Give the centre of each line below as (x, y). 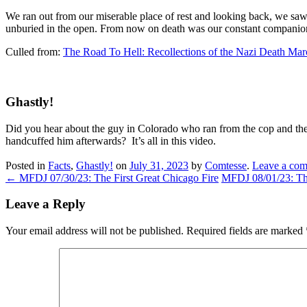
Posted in (27, 165)
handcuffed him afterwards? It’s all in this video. (111, 140)
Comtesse (226, 165)
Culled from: (34, 52)
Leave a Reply (46, 204)
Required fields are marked (246, 230)
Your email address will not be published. (95, 230)
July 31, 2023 (159, 165)
